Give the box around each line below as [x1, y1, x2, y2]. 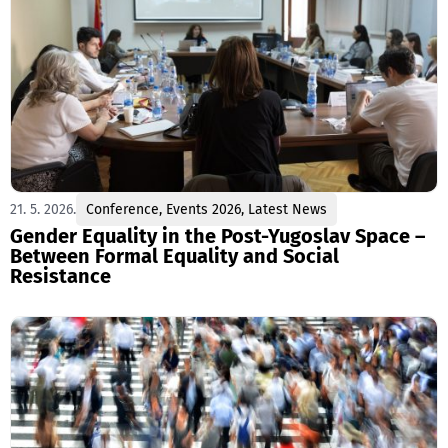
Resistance [10, 263, 111, 288]
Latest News [248, 200, 327, 218]
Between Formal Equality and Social [10, 243, 339, 268]
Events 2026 [166, 200, 241, 218]
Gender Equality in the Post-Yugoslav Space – [10, 223, 425, 248]
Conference [86, 200, 159, 218]
